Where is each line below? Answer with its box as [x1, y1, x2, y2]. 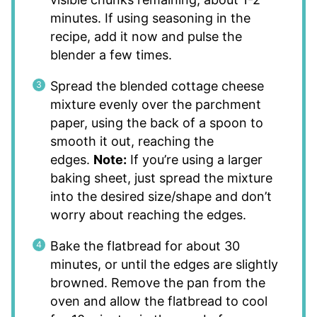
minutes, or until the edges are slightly [50, 256, 278, 272]
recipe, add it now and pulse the [50, 28, 242, 44]
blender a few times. [50, 47, 172, 62]
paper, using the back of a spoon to [50, 115, 263, 130]
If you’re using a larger [126, 151, 263, 167]
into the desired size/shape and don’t [50, 188, 272, 204]
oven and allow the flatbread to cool [50, 293, 267, 309]
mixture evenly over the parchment [50, 96, 261, 112]
